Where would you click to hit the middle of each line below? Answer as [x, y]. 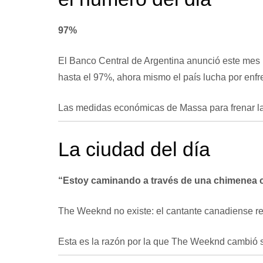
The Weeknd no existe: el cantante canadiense [156, 211]
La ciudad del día [134, 149]
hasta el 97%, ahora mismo [114, 77]
